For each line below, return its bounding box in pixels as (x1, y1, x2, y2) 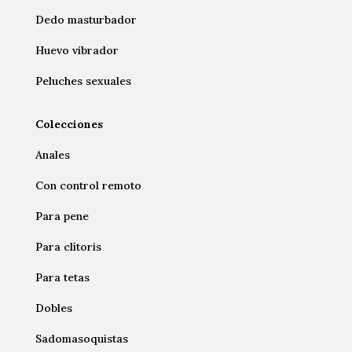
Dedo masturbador (35, 13, 137, 27)
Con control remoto (35, 178, 141, 193)
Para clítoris (35, 240, 101, 255)
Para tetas (35, 270, 90, 285)
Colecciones (35, 117, 103, 132)
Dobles (35, 301, 72, 316)
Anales (35, 148, 70, 163)
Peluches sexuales (35, 74, 131, 89)
